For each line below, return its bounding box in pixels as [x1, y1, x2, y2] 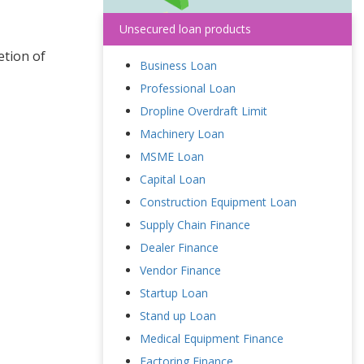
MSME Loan [140, 149, 204, 164]
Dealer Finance [140, 240, 219, 255]
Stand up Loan [140, 308, 216, 323]
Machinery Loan [140, 126, 224, 141]
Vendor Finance [140, 262, 221, 278]
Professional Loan [140, 80, 236, 96]
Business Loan [140, 58, 217, 73]
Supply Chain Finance [140, 217, 250, 232]
